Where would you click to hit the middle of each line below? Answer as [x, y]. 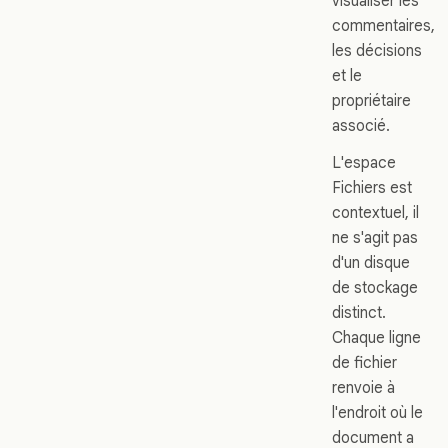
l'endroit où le [377, 412]
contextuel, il [375, 212]
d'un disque [371, 262]
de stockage [375, 287]
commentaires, [383, 25]
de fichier [364, 362]
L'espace [364, 162]
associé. [361, 125]
